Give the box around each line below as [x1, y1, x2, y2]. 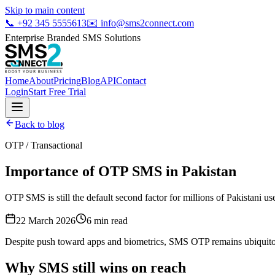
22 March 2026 [16, 215, 76, 226]
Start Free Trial [28, 87, 86, 97]
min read [91, 215, 128, 226]
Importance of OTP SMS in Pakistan [5, 163, 236, 179]
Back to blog [15, 119, 64, 130]
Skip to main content [5, 5, 85, 15]
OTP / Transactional [5, 140, 82, 150]
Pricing [53, 76, 81, 86]
